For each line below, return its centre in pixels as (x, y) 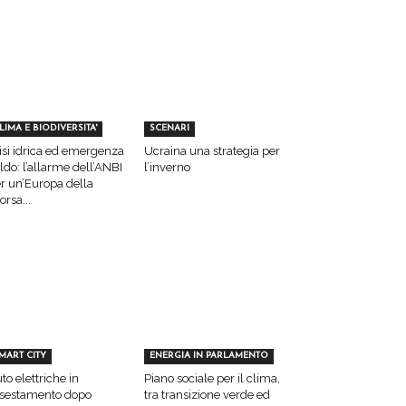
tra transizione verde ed (207, 394)
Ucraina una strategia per (212, 151)
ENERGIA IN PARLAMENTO (208, 355)
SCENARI (169, 129)
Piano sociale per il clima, (212, 378)
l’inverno (167, 168)
